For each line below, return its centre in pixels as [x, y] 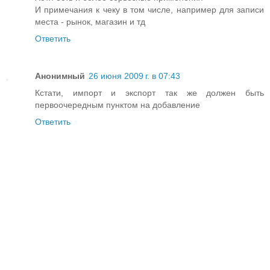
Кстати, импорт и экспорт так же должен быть [149, 93]
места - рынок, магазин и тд [90, 21]
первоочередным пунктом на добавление [118, 105]
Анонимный [60, 76]
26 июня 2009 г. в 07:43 [134, 76]
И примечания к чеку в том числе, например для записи [149, 9]
